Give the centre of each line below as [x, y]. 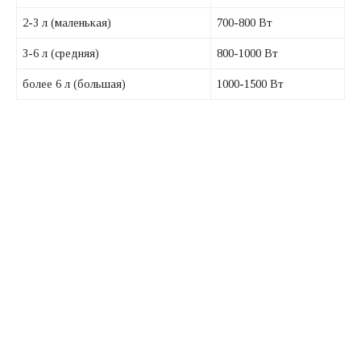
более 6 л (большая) [75, 84]
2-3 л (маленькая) [67, 23]
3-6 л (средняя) [61, 54]
